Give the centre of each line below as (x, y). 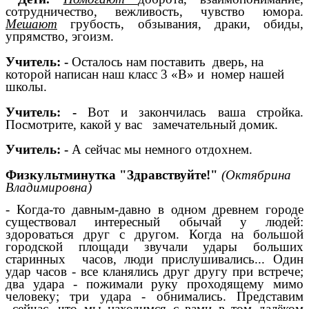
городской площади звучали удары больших (154, 247)
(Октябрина (256, 175)
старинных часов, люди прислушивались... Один (154, 259)
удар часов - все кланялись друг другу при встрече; (154, 272)
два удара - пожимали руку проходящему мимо (154, 284)
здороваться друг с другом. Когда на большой (154, 235)
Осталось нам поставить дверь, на (168, 61)
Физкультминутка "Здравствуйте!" (113, 175)
